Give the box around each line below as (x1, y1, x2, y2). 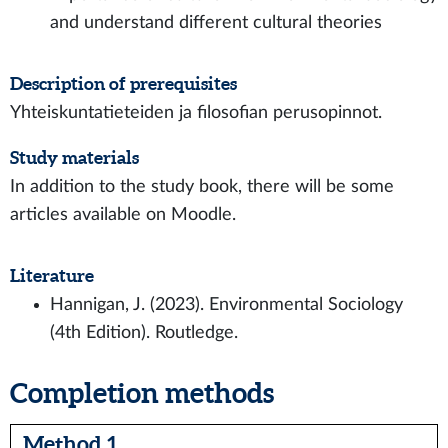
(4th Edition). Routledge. (50, 324, 238, 341)
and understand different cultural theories (50, 14, 387, 31)
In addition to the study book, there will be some (10, 178, 394, 195)
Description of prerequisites (10, 73, 237, 94)
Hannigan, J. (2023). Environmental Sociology (50, 296, 403, 313)
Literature (10, 265, 94, 286)
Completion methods (10, 377, 274, 409)
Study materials (10, 147, 139, 168)
